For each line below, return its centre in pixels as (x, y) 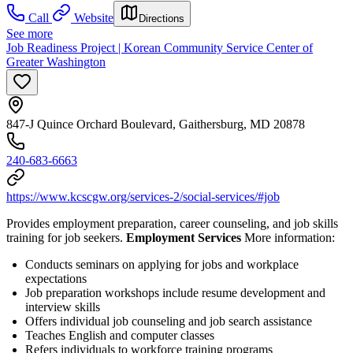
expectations (56, 278)
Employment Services (184, 237)
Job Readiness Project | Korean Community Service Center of (160, 47)
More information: (288, 237)
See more (30, 33)
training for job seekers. (66, 237)
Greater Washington (56, 61)
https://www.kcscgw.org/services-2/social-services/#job (143, 196)
